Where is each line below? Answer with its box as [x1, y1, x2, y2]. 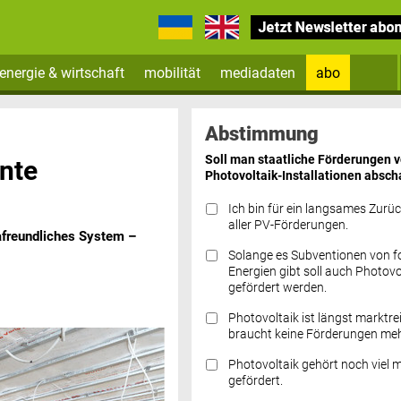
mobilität [144, 64, 201, 81]
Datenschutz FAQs [200, 260, 317, 278]
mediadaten [220, 64, 296, 81]
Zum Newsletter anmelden [200, 98, 371, 115]
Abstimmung [204, 121, 319, 145]
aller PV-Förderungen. [227, 217, 348, 233]
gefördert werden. [227, 279, 327, 295]
